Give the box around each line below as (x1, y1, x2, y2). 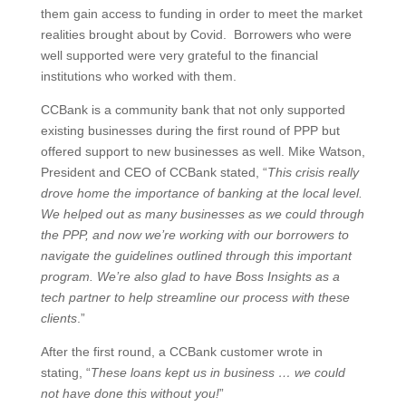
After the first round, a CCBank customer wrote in (40, 343, 323, 359)
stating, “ (40, 364, 91, 380)
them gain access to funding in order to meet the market (40, 5, 362, 21)
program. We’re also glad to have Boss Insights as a (40, 268, 340, 284)
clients (40, 310, 77, 325)
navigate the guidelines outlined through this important (40, 247, 352, 263)
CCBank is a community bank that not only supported (40, 101, 345, 117)
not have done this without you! (40, 385, 219, 401)
